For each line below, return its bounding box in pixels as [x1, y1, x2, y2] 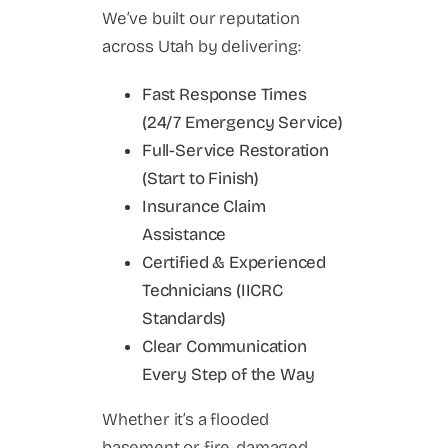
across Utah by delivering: [102, 35, 301, 57]
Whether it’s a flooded [102, 408, 270, 430]
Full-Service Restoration [142, 139, 329, 161]
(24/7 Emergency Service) [142, 111, 343, 133]
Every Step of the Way [142, 363, 315, 385]
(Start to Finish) [142, 167, 260, 189]
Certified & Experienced [142, 251, 327, 273]
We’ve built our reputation [102, 7, 300, 29]
